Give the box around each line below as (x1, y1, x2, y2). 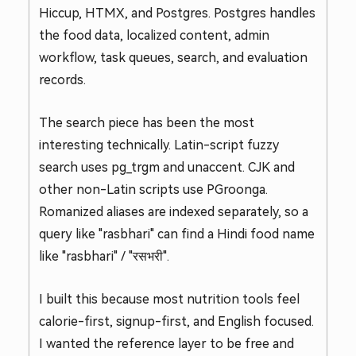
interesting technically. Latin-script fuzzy (39, 138, 279, 152)
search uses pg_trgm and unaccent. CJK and (39, 161, 295, 174)
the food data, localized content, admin (39, 29, 269, 42)
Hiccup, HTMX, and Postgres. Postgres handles (39, 6, 315, 20)
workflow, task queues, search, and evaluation (39, 51, 308, 64)
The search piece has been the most (39, 116, 254, 130)
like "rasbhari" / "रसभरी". (39, 250, 169, 263)
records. (39, 73, 86, 87)
